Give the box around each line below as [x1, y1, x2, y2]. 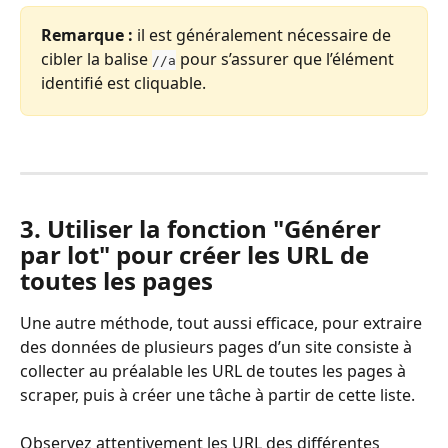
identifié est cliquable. [41, 71, 206, 94]
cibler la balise [41, 47, 152, 70]
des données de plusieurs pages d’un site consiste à [20, 335, 416, 358]
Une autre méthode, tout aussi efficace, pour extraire [20, 311, 426, 334]
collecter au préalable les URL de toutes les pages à [20, 359, 410, 382]
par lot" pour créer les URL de [20, 237, 375, 271]
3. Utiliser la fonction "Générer [20, 211, 387, 245]
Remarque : [41, 23, 133, 46]
